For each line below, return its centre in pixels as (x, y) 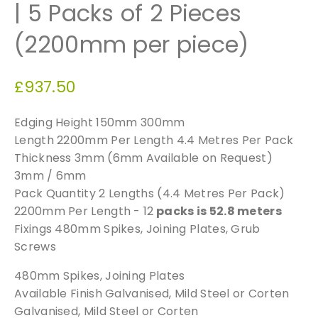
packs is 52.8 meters (218, 211)
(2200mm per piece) (132, 44)
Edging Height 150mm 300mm (100, 122)
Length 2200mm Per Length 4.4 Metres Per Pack (154, 140)
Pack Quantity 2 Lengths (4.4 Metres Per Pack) (150, 193)
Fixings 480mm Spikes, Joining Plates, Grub (137, 229)
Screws (35, 246)
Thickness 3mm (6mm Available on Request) (143, 158)
